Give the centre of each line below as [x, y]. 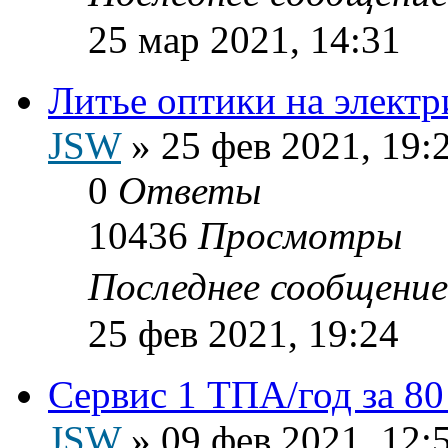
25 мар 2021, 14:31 [244, 39]
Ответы [189, 190]
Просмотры [300, 235]
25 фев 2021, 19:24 [243, 333]
